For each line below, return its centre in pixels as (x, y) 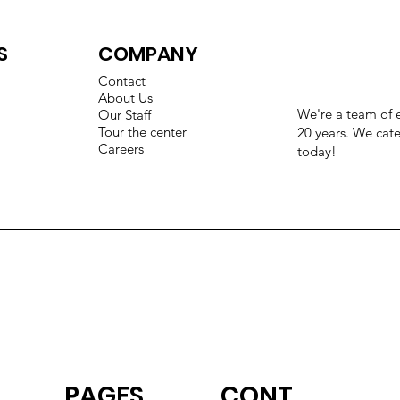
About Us (126, 97)
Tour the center (143, 131)
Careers (121, 148)
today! (317, 152)
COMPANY (149, 54)
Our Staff (125, 114)
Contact (122, 80)
